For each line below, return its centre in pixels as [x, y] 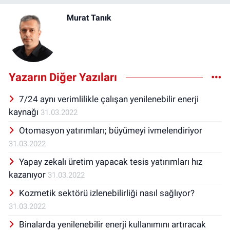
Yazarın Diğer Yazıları [63, 77]
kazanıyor [28, 174]
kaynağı [25, 112]
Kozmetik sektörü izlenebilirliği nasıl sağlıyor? [107, 193]
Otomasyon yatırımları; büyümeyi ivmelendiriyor [110, 130]
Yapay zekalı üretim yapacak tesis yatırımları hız [110, 161]
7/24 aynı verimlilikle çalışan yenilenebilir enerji [109, 99]
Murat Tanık [89, 17]
